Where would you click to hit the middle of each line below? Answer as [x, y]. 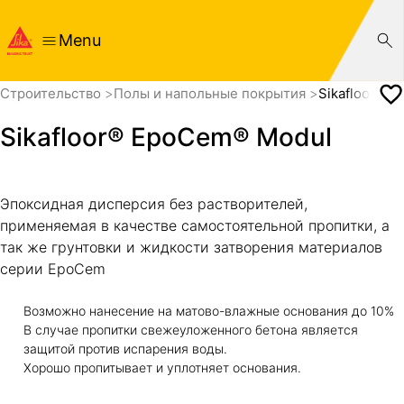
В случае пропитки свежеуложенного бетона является [190, 329]
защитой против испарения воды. [125, 348]
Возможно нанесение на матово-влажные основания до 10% [208, 310]
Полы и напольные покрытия [211, 94]
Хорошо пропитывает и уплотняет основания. [162, 367]
